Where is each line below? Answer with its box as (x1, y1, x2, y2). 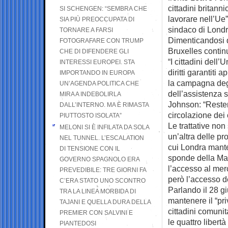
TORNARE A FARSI (60, 26, 113, 34)
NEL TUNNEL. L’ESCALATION (60, 134, 144, 141)
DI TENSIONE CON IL (60, 145, 120, 152)
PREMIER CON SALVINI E (60, 209, 133, 216)
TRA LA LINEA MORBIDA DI (60, 187, 136, 195)
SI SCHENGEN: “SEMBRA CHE (60, 5, 147, 12)
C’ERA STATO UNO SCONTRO (60, 177, 146, 184)
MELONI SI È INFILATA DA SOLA (60, 123, 149, 131)
